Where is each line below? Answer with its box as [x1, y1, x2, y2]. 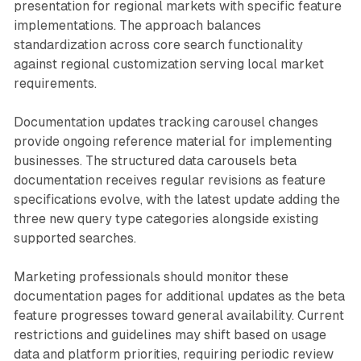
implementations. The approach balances [13, 17, 261, 33]
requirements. [13, 75, 97, 91]
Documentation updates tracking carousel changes [13, 114, 318, 130]
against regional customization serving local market [13, 56, 324, 72]
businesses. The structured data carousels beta [13, 152, 297, 168]
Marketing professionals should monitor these [13, 268, 288, 284]
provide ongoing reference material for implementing [13, 133, 332, 149]
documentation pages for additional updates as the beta [13, 288, 345, 304]
